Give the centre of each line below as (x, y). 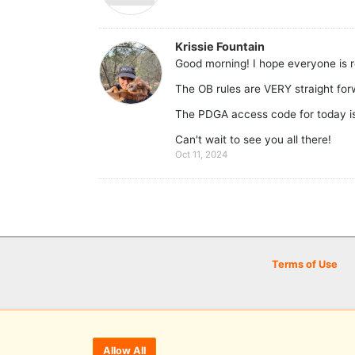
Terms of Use (305, 265)
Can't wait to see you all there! (253, 140)
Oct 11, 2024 (201, 155)
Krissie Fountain (220, 46)
